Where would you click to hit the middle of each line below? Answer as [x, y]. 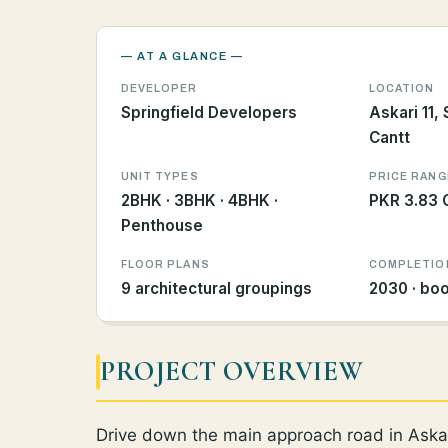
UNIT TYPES [160, 177]
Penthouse [162, 226]
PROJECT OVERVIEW [232, 371]
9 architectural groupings [216, 289]
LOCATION [402, 89]
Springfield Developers [209, 113]
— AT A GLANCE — [182, 56]
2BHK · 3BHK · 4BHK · [199, 201]
